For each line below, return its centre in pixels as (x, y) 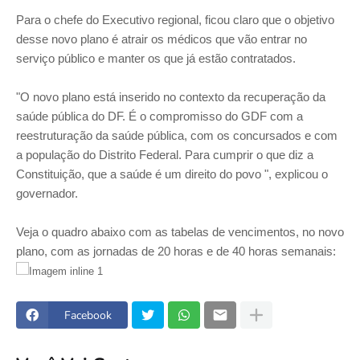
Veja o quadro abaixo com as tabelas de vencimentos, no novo (180, 232)
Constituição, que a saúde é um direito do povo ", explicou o (172, 174)
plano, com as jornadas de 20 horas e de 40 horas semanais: (178, 251)
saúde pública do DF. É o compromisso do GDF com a (160, 116)
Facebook (88, 315)
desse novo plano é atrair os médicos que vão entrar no (162, 39)
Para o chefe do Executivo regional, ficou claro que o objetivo (175, 20)
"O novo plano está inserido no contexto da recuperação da (171, 97)
